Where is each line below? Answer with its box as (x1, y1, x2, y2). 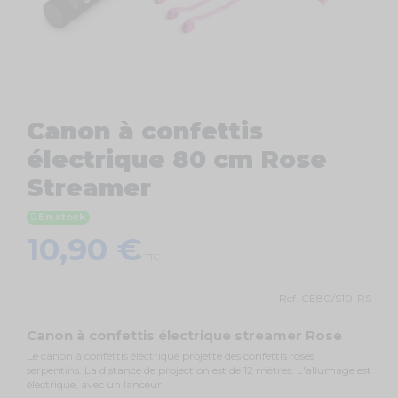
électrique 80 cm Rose (27, 144, 327, 174)
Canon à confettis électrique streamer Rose (27, 326, 342, 344)
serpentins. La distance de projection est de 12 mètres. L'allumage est (27, 362, 371, 377)
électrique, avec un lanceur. (27, 377, 167, 391)
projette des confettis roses (179, 348, 314, 362)
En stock (36, 211, 86, 224)
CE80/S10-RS (301, 291, 371, 305)
